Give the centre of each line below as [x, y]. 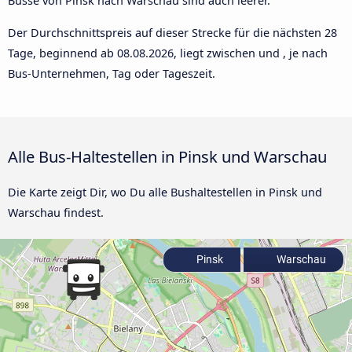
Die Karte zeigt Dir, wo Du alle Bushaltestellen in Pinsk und [165, 192]
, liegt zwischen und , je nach [251, 53]
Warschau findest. [56, 212]
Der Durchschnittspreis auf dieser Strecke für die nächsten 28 [172, 32]
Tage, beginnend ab [62, 53]
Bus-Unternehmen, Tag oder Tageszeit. [112, 73]
